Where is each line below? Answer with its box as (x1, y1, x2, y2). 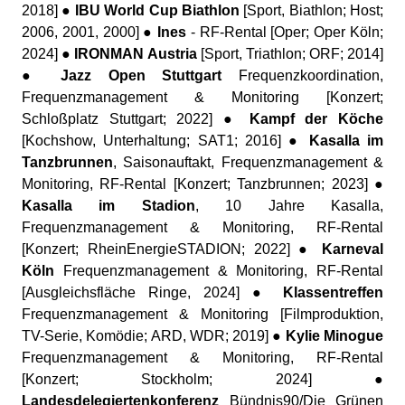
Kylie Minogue (285, 328, 383, 344)
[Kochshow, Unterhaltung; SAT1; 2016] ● (22, 133, 309, 148)
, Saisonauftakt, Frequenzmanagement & (113, 155, 383, 170)
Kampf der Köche (249, 111, 384, 127)
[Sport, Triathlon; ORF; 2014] (196, 46, 383, 61)
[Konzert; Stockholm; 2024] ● (22, 372, 383, 387)
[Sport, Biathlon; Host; (240, 3, 383, 18)
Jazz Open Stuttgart (61, 68, 222, 83)
